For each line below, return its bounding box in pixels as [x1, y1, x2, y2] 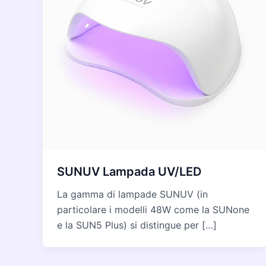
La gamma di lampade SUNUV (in [57, 188, 208, 200]
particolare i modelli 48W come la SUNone [57, 203, 249, 216]
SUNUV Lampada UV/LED [57, 164, 201, 179]
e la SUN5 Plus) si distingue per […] [57, 218, 217, 231]
